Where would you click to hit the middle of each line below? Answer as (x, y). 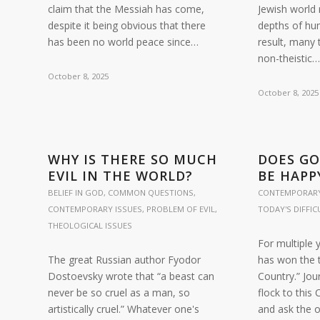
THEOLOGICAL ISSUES (90, 225)
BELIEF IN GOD (76, 192)
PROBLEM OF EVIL (181, 209)
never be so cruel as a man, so (119, 292)
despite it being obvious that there (127, 25)
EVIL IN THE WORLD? (120, 176)
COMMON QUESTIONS (151, 192)
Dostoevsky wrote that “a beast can (131, 276)
